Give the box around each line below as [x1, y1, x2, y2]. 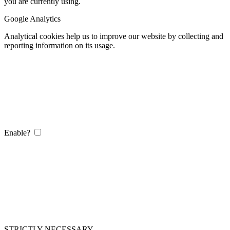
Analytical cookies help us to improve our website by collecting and [4, 31, 223, 41]
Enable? [4, 128, 30, 137]
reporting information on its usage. [4, 41, 115, 50]
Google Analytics [4, 14, 61, 23]
